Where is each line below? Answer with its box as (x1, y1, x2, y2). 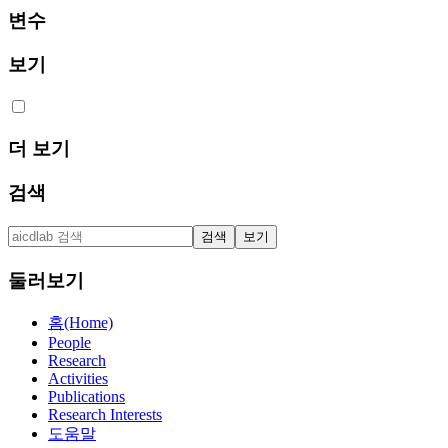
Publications (48, 387, 125, 405)
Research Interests (48, 405, 162, 423)
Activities (48, 369, 108, 387)
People (48, 333, 91, 351)
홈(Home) (48, 313, 113, 331)
